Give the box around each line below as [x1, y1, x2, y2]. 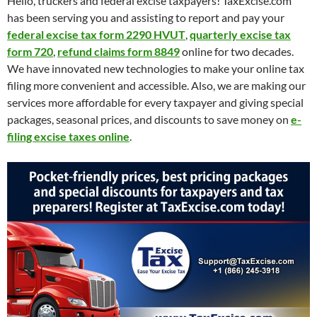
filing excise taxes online [7, 129, 129, 143]
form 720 [7, 45, 53, 58]
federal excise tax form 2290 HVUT [7, 28, 185, 41]
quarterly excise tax [190, 28, 291, 41]
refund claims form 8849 [57, 45, 180, 58]
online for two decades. [180, 45, 294, 58]
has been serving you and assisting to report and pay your [7, 11, 284, 24]
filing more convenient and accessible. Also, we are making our [7, 79, 306, 92]
